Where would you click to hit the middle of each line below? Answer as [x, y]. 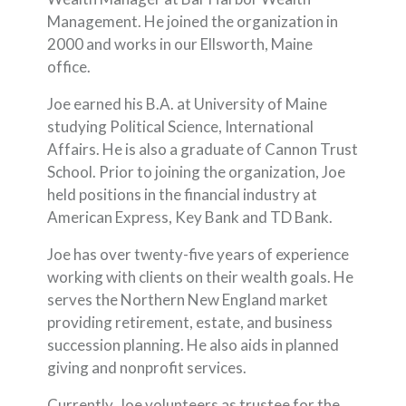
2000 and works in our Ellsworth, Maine [180, 44]
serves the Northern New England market [188, 300]
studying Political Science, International [181, 127]
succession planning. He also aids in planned [193, 345]
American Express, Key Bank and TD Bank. [190, 217]
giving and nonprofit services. [147, 368]
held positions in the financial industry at [183, 195]
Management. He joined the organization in [193, 22]
